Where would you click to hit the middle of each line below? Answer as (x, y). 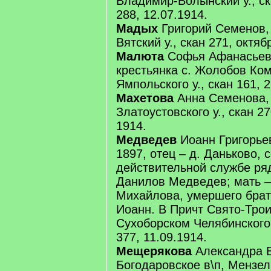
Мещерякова (154, 251)
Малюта (140, 56)
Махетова (145, 98)
